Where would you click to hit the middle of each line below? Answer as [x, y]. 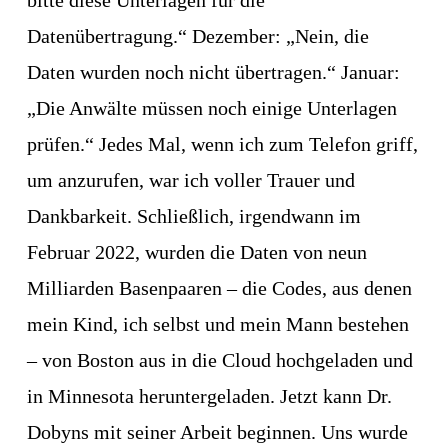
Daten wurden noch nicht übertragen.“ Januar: [213, 72]
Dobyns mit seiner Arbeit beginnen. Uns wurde [217, 432]
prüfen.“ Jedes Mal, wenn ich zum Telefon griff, [222, 144]
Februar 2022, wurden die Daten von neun [196, 252]
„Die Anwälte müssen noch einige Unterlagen [211, 108]
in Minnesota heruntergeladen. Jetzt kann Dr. [209, 396]
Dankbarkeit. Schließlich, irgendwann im [193, 216]
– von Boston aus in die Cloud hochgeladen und [219, 360]
